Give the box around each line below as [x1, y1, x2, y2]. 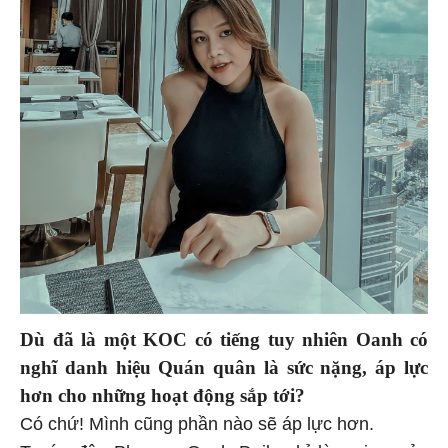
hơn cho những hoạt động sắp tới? [20, 385, 310, 407]
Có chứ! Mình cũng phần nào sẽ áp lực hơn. [20, 414, 379, 435]
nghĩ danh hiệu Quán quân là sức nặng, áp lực [20, 357, 428, 379]
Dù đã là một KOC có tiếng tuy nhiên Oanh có [20, 329, 428, 351]
